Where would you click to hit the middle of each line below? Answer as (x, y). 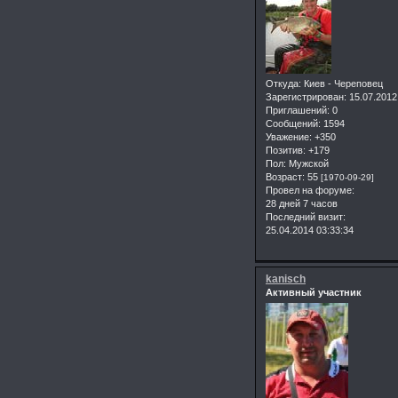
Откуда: (283, 83)
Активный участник (314, 292)
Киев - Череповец (342, 83)
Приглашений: (298, 110)
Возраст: (285, 176)
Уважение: (289, 136)
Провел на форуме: (310, 190)
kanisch (286, 279)
